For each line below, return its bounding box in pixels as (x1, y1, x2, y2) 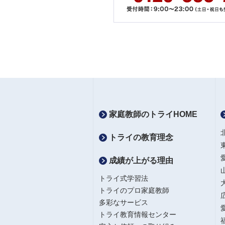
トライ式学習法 (99, 174, 148, 182)
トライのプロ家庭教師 (99, 186, 169, 194)
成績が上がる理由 (107, 156, 173, 165)
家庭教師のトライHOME (107, 110, 197, 119)
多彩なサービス (99, 198, 148, 206)
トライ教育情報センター (99, 210, 176, 218)
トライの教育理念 (107, 133, 173, 142)
